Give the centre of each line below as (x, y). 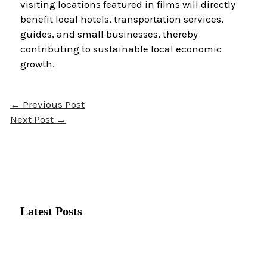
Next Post (33, 119)
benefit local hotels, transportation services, (122, 19)
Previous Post (53, 104)
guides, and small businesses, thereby (109, 34)
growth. (38, 64)
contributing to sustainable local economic (121, 49)
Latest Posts (52, 211)
